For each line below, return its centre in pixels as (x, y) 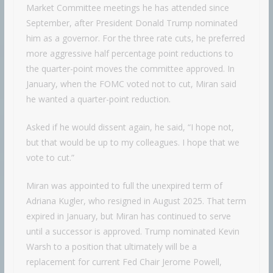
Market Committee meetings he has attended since (127, 7)
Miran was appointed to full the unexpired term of (124, 185)
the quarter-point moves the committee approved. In (130, 68)
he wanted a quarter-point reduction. (98, 99)
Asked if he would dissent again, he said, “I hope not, (130, 127)
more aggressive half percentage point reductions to (129, 53)
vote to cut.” (50, 157)
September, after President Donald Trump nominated (132, 23)
